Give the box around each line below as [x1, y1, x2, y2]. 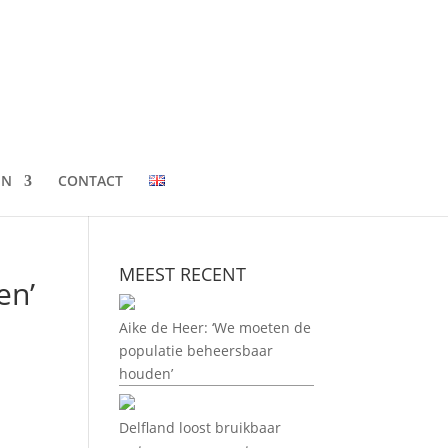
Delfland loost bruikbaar [119, 418, 282, 437]
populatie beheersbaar [119, 341, 274, 360]
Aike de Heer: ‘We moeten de [119, 318, 312, 337]
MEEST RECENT [119, 262, 247, 286]
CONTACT [58, 171, 123, 190]
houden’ [119, 364, 174, 383]
